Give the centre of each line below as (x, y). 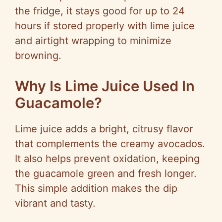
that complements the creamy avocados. (110, 144)
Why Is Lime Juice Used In (105, 86)
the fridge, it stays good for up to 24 (100, 11)
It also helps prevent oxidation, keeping (107, 159)
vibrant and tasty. (55, 203)
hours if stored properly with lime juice (105, 26)
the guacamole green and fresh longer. (106, 174)
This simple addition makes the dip (96, 189)
